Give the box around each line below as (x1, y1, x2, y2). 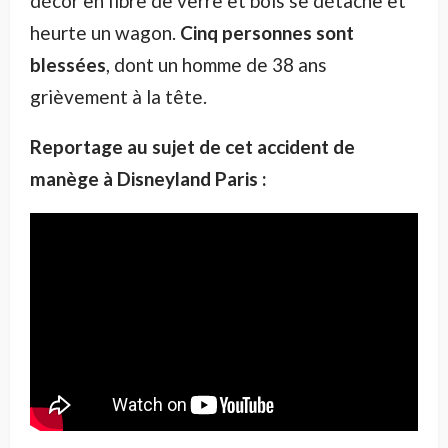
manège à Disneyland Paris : (30, 167, 267, 191)
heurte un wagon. (30, 21, 180, 45)
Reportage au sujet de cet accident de (30, 135, 355, 159)
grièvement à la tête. (30, 85, 207, 109)
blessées (30, 53, 106, 77)
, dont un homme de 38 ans (106, 53, 327, 77)
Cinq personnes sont (180, 21, 354, 45)
